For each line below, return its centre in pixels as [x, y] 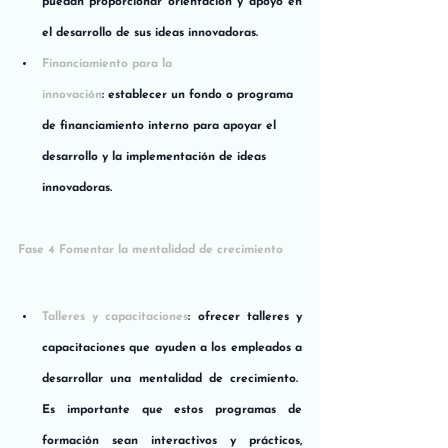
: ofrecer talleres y [245, 316]
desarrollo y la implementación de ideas [156, 156]
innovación [72, 94]
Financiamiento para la [109, 63]
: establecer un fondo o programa [199, 94]
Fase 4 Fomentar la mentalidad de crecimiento [150, 249]
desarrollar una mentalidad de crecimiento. [172, 378]
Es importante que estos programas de [172, 409]
